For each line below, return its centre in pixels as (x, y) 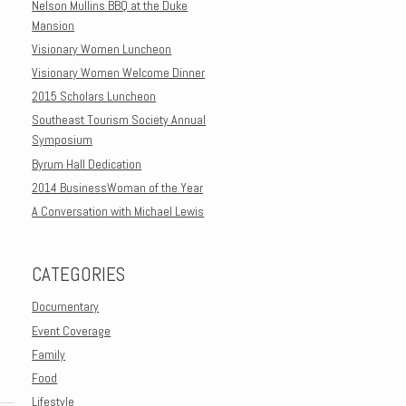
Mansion (53, 25)
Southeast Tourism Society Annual (119, 120)
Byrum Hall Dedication (87, 164)
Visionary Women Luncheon (102, 48)
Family (49, 354)
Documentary (66, 307)
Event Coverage (72, 330)
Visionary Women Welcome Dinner (119, 73)
